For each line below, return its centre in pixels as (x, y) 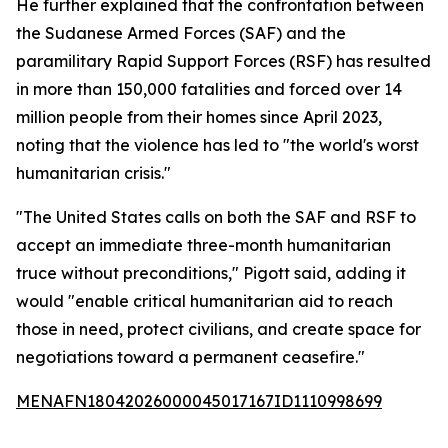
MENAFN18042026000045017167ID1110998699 (199, 401)
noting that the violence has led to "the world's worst (217, 145)
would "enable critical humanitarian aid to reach (204, 301)
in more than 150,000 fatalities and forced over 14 (209, 89)
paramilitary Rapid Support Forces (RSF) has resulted (223, 61)
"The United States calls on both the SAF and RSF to (216, 217)
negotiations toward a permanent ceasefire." (190, 357)
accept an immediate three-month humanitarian (203, 245)
